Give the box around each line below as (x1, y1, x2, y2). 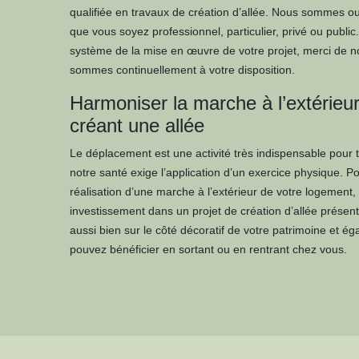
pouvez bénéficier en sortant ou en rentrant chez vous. (70, 243, 347, 256)
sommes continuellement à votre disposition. (70, 63, 295, 76)
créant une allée (70, 115, 204, 136)
